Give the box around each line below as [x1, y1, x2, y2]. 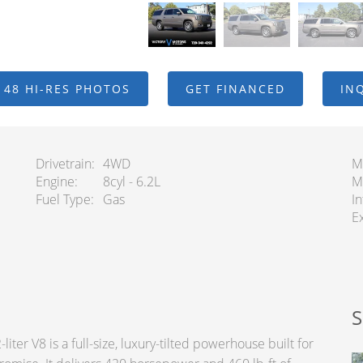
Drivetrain [35, 155, 92, 173]
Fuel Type [35, 190, 91, 208]
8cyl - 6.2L [102, 173, 160, 190]
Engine [35, 173, 75, 190]
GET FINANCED [185, 81, 285, 96]
